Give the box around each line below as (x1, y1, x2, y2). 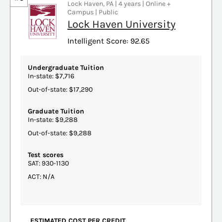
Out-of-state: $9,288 (28, 128, 92, 137)
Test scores (28, 150, 63, 159)
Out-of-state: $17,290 (28, 85, 93, 94)
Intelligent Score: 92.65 (67, 36, 150, 46)
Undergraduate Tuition (28, 63, 104, 72)
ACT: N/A (28, 172, 55, 181)
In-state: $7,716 (28, 71, 74, 80)
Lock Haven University (67, 17, 175, 31)
